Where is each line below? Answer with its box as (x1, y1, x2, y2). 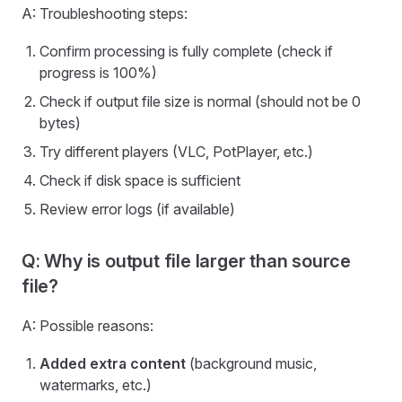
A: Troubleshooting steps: (22, 4, 188, 22)
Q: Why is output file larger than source (22, 250, 351, 272)
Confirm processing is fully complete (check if (39, 42, 333, 60)
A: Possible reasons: (22, 317, 153, 335)
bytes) (39, 114, 81, 132)
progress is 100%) (39, 64, 157, 82)
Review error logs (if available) (39, 200, 235, 218)
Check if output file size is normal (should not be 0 (39, 92, 361, 110)
